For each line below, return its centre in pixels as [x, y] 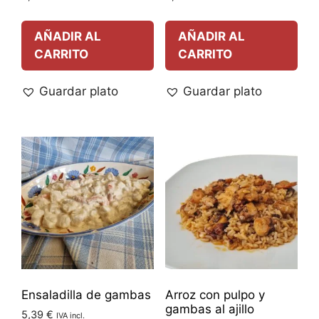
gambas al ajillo [209, 309]
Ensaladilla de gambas [86, 294]
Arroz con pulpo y [215, 294]
